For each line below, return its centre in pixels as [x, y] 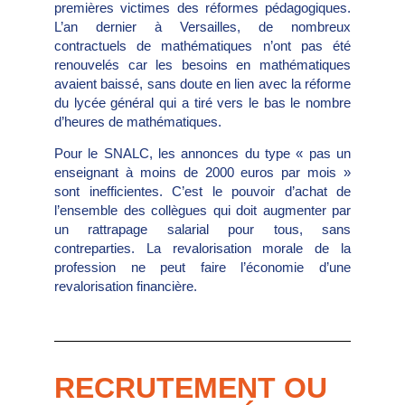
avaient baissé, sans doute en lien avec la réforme [202, 83]
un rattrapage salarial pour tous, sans [202, 230]
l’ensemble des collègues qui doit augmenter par [202, 211]
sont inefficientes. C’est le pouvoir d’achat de [202, 192]
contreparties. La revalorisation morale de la [202, 249]
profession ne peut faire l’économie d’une [202, 268]
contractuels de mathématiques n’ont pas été [202, 45]
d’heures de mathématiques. [138, 121]
